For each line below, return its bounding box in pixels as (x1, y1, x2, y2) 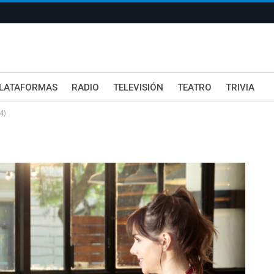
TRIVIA (226, 82, 254, 93)
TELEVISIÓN (113, 82, 163, 93)
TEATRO (177, 82, 212, 93)
